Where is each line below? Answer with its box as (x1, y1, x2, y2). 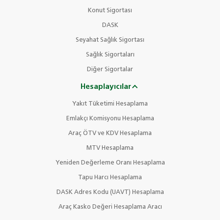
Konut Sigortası (88, 8, 132, 14)
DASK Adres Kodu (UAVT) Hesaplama (56, 190, 164, 195)
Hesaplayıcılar (80, 83, 131, 90)
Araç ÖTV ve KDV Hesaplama (68, 131, 152, 137)
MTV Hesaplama (86, 145, 134, 151)
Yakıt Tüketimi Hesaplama (72, 101, 148, 107)
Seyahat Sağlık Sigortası (76, 37, 144, 43)
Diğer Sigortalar (87, 67, 133, 73)
